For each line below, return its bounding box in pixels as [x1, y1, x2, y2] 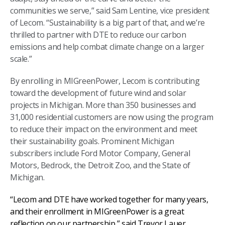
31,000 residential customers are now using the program [10, 111, 213, 123]
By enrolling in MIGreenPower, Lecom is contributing [10, 75, 200, 86]
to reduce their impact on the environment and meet [10, 123, 198, 135]
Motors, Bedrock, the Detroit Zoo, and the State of [10, 159, 191, 171]
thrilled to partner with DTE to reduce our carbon [10, 29, 186, 40]
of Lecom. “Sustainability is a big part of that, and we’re [10, 17, 205, 28]
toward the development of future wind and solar [10, 87, 186, 98]
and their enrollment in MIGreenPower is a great [10, 205, 184, 217]
